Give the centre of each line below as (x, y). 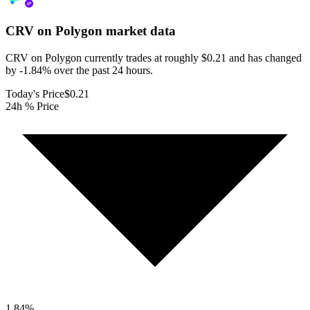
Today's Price (35, 93)
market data (139, 31)
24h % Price (32, 106)
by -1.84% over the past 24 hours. (79, 70)
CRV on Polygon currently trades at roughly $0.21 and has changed (154, 57)
